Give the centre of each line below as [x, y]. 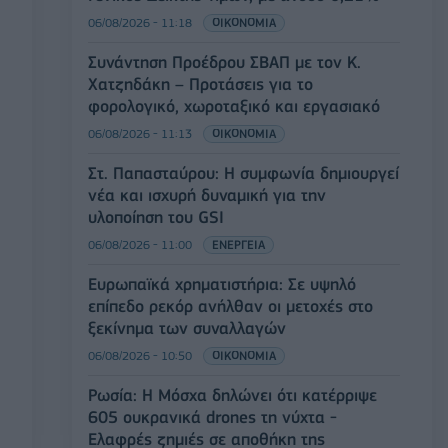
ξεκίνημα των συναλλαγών [187, 328]
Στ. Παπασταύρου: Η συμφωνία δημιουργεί [243, 173]
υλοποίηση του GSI [156, 217]
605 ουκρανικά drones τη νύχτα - [212, 417]
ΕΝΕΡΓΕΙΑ [238, 245]
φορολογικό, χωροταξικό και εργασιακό [234, 106]
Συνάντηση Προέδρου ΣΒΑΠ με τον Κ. [224, 62]
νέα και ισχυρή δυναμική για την [207, 195]
